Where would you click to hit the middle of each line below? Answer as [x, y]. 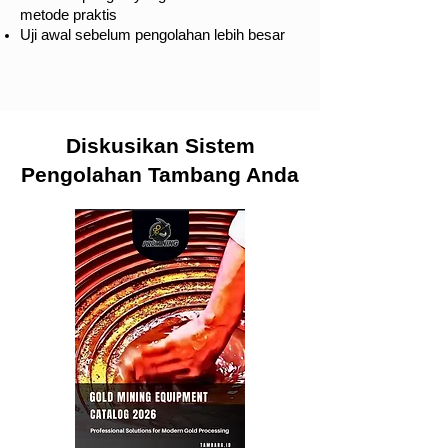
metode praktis [68, 15]
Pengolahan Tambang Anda [160, 174]
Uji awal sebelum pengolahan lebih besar [152, 35]
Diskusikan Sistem [160, 145]
